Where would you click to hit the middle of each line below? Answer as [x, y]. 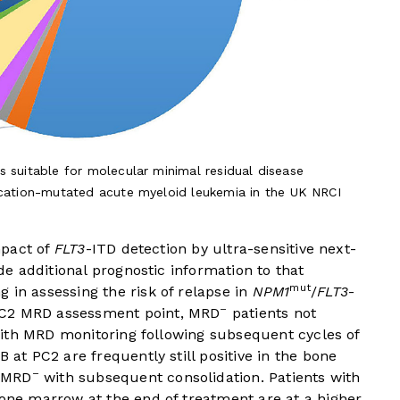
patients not [272, 313]
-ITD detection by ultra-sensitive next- [221, 249]
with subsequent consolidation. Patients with [200, 378]
